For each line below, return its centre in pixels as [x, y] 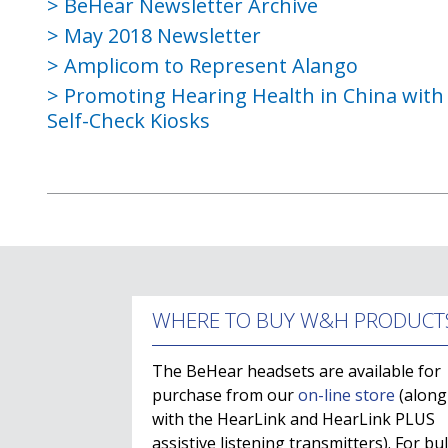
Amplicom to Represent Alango [211, 65]
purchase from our [225, 394]
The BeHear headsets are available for [296, 370]
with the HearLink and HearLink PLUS [293, 418]
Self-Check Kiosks [128, 120]
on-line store [346, 394]
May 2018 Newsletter [162, 35]
